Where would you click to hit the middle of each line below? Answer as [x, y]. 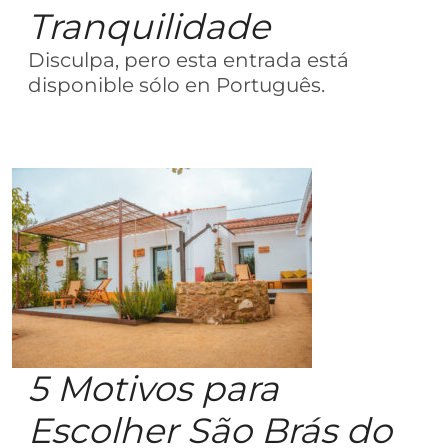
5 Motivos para [153, 388]
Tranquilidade [149, 26]
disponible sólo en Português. [176, 85]
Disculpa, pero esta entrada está [188, 60]
